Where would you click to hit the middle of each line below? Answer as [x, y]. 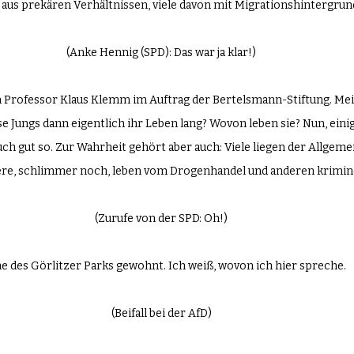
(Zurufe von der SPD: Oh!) [161, 219]
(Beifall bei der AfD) [161, 314]
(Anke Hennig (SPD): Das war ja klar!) [161, 53]
